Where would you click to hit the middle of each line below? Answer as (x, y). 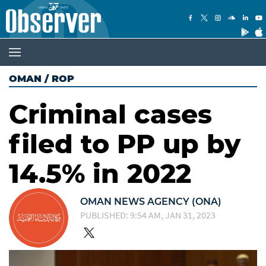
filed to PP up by (125, 144)
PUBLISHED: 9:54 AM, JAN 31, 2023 (148, 215)
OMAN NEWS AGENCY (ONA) (151, 201)
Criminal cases (110, 114)
